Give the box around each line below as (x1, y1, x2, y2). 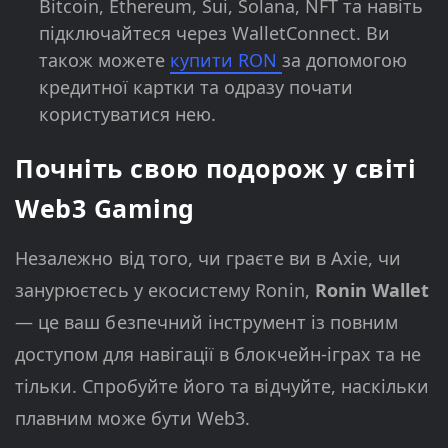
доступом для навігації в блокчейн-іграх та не (15, 342, 422, 367)
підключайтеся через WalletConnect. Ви (39, 21, 390, 46)
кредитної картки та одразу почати (39, 75, 353, 100)
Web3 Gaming (15, 191, 195, 226)
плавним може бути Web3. (15, 406, 251, 431)
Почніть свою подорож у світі (15, 151, 416, 186)
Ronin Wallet (314, 278, 430, 303)
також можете (39, 48, 170, 73)
